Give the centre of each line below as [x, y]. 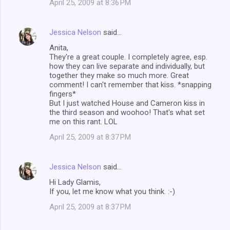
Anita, [59, 47]
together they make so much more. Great [119, 75]
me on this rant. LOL [83, 121]
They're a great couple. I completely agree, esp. [128, 57]
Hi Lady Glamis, [75, 182]
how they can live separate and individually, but [127, 66]
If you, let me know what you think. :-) [112, 191]
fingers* [63, 94]
